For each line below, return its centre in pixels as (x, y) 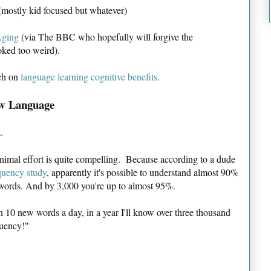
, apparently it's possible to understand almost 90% (142, 172)
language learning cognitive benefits (89, 76)
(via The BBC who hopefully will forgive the (106, 36)
